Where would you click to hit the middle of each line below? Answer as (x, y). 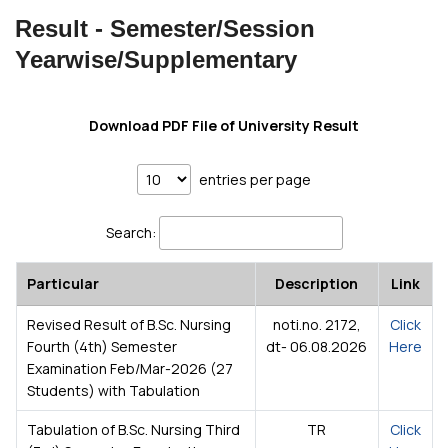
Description (316, 283)
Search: (130, 232)
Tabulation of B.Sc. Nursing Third (133, 429)
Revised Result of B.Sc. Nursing (128, 324)
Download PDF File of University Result (224, 125)
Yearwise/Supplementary (156, 59)
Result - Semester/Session (165, 28)
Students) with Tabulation (113, 390)
